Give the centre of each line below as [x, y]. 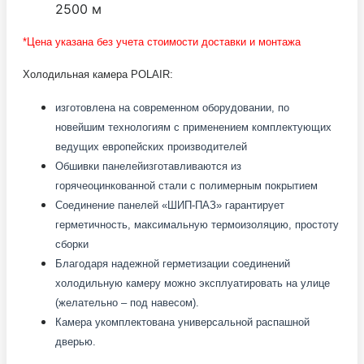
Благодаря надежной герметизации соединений [173, 263]
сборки [72, 244]
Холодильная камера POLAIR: [98, 74]
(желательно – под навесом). [127, 302]
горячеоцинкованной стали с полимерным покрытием [186, 185]
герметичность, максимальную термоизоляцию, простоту [197, 224]
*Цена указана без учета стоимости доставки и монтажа [162, 41]
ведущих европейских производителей [151, 146]
